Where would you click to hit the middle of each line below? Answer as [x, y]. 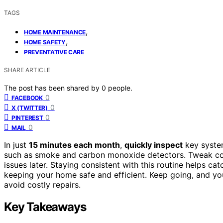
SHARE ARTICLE [27, 70]
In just [16, 145]
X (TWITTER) [30, 108]
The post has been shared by [53, 88]
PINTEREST [27, 117]
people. [120, 88]
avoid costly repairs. [42, 184]
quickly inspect [154, 145]
